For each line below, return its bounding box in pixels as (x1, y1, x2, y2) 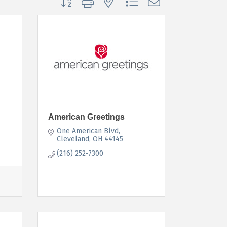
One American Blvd (57, 126, 119, 135)
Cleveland (57, 134, 89, 143)
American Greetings (48, 112, 125, 121)
